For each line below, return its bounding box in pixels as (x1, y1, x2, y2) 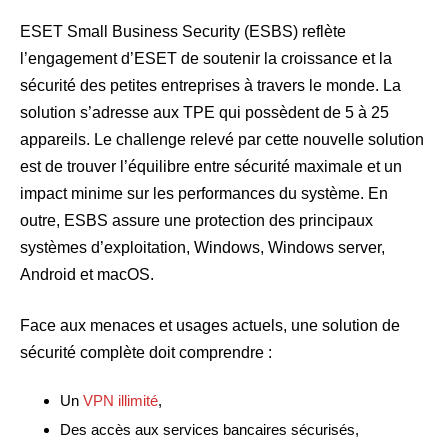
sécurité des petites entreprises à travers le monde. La (20, 77, 401, 95)
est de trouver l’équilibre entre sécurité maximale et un (20, 158, 402, 176)
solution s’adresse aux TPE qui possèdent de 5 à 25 (20, 104, 389, 122)
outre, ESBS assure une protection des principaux (20, 212, 373, 230)
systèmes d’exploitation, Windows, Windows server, (20, 239, 385, 257)
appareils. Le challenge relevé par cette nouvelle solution (20, 131, 424, 149)
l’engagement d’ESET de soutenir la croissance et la (20, 50, 392, 68)
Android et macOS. (20, 266, 154, 284)
